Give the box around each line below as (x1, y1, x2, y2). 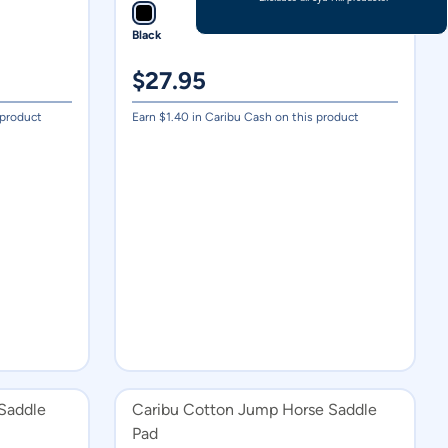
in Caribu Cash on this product (189, 110, 359, 124)
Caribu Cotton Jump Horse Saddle (132, 400, 377, 419)
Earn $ (132, 110, 166, 124)
